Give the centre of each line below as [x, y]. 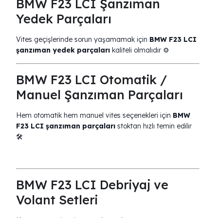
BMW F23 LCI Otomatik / [91, 80]
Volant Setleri [57, 200]
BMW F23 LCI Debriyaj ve [92, 185]
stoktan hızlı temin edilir [154, 126]
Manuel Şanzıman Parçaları [100, 95]
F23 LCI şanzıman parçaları [66, 126]
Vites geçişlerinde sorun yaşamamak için [83, 39]
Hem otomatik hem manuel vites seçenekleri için [94, 115]
